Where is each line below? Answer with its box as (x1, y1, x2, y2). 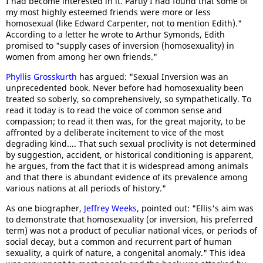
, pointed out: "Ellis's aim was (137, 203, 254, 214)
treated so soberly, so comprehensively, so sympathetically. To (6, 93, 251, 104)
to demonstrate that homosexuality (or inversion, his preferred (6, 214, 253, 225)
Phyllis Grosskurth (6, 71, 77, 82)
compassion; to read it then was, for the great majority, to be (6, 116, 245, 127)
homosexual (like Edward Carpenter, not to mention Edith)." (6, 18, 242, 29)
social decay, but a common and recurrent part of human (6, 236, 232, 247)
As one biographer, (6, 203, 84, 214)
